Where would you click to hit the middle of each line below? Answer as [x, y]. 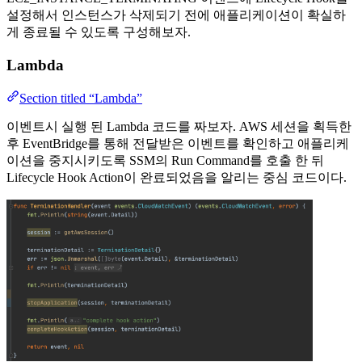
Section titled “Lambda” [81, 98]
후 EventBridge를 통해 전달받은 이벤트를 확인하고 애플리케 [178, 143]
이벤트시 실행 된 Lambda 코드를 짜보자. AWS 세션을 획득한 [179, 126]
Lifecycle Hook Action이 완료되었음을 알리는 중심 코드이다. [177, 177]
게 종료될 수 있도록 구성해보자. [99, 32]
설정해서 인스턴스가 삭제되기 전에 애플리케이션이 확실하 [176, 15]
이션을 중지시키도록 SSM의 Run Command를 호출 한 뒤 [165, 160]
